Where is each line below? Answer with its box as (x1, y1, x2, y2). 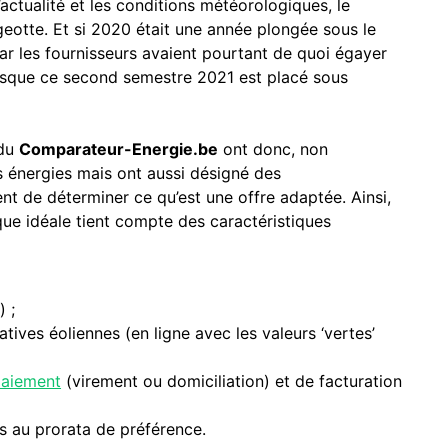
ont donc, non (218, 138, 329, 159)
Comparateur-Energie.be (19, 138, 219, 159)
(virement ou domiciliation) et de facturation (61, 370, 403, 391)
